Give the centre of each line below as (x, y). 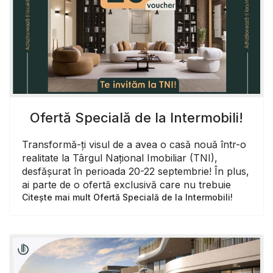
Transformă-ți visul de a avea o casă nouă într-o (134, 144)
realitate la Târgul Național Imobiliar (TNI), (120, 158)
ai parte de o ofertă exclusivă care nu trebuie (126, 184)
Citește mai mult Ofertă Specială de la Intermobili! (127, 197)
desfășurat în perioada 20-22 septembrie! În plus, (136, 171)
